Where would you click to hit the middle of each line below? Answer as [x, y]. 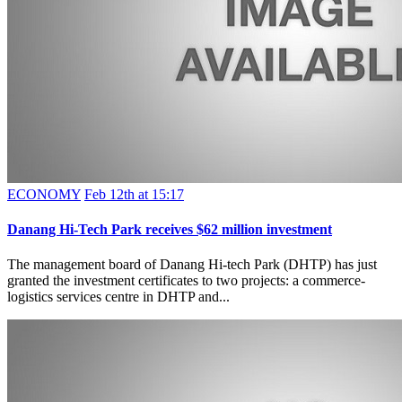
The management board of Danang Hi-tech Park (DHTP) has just [192, 265]
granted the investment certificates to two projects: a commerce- [186, 281]
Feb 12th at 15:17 [134, 194]
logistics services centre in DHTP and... [118, 297]
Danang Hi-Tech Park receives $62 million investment [170, 229]
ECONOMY [44, 194]
